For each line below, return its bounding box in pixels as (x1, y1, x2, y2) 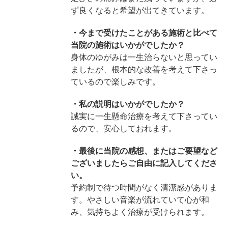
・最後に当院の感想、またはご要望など (70, 146, 217, 155)
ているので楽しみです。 (70, 77, 160, 86)
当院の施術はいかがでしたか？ (70, 40, 185, 49)
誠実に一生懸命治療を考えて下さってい (70, 111, 217, 121)
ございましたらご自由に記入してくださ (70, 158, 217, 167)
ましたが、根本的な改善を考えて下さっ (70, 65, 217, 74)
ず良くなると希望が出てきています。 (70, 6, 209, 15)
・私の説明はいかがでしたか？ (70, 99, 185, 108)
